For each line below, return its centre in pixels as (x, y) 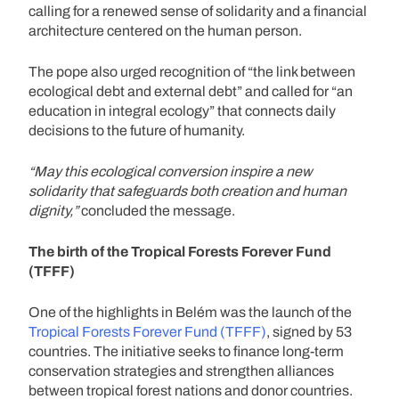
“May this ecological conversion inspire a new (171, 171)
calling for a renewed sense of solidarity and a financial (198, 11)
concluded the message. (157, 210)
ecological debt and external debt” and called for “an (191, 91)
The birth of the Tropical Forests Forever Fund (180, 251)
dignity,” (53, 210)
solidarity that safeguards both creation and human (187, 191)
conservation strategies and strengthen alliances (181, 370)
